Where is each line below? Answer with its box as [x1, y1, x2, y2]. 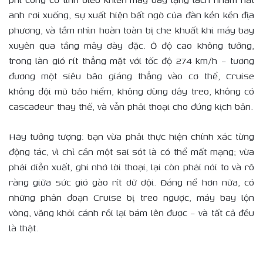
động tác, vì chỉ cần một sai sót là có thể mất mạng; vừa [9, 144, 254, 159]
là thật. [9, 221, 38, 235]
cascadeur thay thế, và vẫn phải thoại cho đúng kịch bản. [9, 99, 253, 113]
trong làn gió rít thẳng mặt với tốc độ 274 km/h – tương [9, 53, 254, 68]
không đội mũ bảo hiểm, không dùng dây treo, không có [9, 84, 254, 98]
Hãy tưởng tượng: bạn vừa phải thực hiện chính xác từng [9, 129, 254, 143]
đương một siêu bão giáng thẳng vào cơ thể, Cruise [9, 69, 254, 83]
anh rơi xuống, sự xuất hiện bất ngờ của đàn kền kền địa [9, 8, 254, 22]
